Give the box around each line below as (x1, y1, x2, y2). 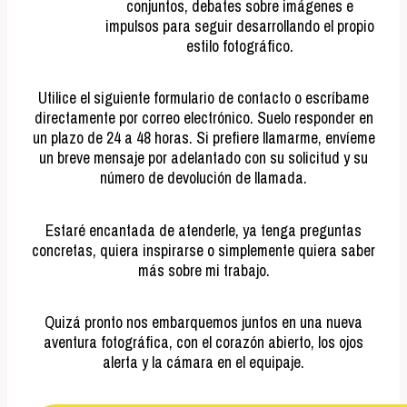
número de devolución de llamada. (100, 167, 307, 189)
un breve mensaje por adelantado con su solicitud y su (39, 147, 368, 169)
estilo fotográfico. (186, 35, 293, 57)
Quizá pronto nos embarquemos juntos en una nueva (45, 311, 362, 333)
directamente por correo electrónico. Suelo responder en (34, 107, 373, 129)
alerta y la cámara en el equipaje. (103, 351, 304, 372)
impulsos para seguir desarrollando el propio (105, 15, 374, 37)
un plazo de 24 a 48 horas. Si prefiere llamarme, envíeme (32, 127, 375, 149)
